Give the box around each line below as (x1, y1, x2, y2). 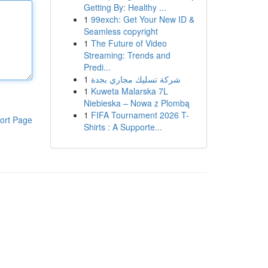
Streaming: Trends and (83, 49, 170, 61)
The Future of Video (90, 37, 167, 49)
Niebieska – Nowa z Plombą (83, 97, 190, 109)
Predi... (83, 61, 111, 73)
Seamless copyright (83, 25, 158, 37)
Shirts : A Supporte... (83, 121, 162, 133)
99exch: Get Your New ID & (90, 13, 194, 25)
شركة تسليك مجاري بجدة (90, 73, 181, 85)
